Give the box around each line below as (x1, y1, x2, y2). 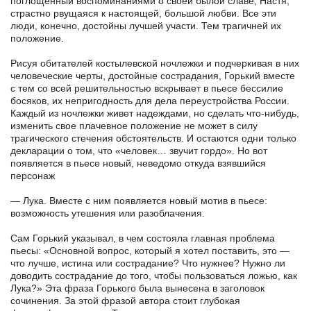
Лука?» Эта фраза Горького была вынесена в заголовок (10, 282, 264, 294)
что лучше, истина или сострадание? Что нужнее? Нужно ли (10, 257, 285, 269)
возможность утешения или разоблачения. (10, 207, 205, 219)
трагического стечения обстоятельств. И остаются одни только (10, 132, 296, 144)
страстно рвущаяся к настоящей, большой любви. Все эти (10, 7, 276, 19)
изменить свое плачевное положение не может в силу (10, 119, 258, 131)
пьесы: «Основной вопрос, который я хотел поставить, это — (10, 244, 289, 256)
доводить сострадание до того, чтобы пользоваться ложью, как (10, 269, 297, 281)
